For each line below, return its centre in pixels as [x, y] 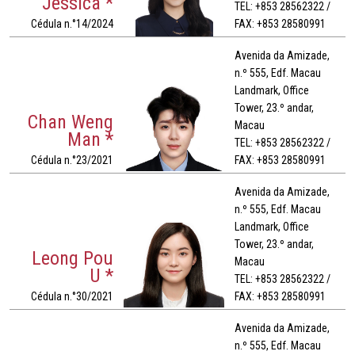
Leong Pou [73, 259]
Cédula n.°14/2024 [73, 24]
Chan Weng [71, 122]
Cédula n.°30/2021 [73, 297]
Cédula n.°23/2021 [73, 160]
